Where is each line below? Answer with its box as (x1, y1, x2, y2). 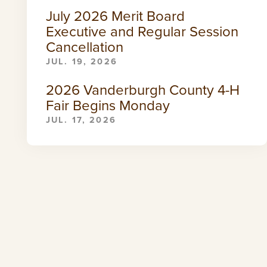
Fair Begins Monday (45, 94, 170, 116)
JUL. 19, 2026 (45, 54, 117, 68)
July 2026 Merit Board (45, 5, 185, 27)
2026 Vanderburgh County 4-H (45, 79, 240, 101)
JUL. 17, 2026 (45, 113, 116, 126)
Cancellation (45, 36, 123, 58)
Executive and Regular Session (45, 20, 238, 42)
